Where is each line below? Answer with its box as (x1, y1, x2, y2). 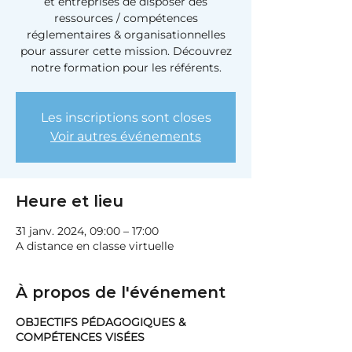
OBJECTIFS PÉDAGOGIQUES (16, 315, 175, 329)
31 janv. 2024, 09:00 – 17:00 (16, 224, 159, 238)
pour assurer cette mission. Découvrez (20, 44, 232, 58)
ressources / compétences (53, 11, 198, 25)
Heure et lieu (16, 192, 123, 211)
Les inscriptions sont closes (40, 110, 211, 125)
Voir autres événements (50, 129, 201, 144)
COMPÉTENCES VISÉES (16, 330, 145, 344)
